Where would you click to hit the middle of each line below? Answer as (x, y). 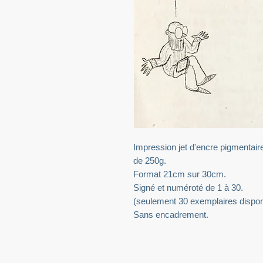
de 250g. (150, 160)
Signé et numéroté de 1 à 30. (188, 187)
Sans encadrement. (171, 214)
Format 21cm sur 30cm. (180, 174)
